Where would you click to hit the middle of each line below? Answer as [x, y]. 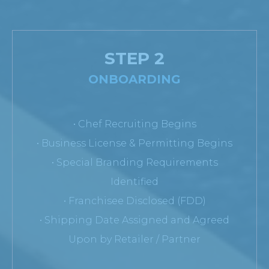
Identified [134, 181]
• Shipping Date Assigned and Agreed [134, 220]
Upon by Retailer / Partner [134, 239]
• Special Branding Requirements [134, 162]
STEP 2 [134, 58]
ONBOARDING [134, 79]
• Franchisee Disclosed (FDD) [134, 201]
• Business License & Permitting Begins [134, 143]
